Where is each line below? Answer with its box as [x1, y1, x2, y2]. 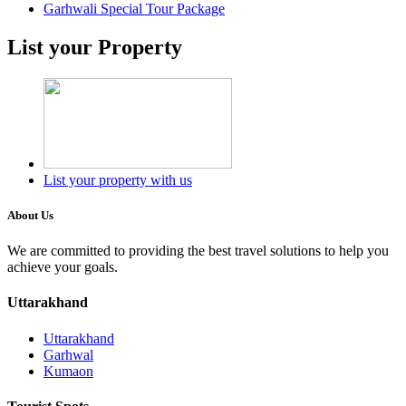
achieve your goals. [7, 259, 118, 275]
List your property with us [43, 171, 192, 188]
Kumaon [43, 362, 93, 379]
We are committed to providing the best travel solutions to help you [7, 243, 389, 259]
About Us [7, 208, 53, 222]
